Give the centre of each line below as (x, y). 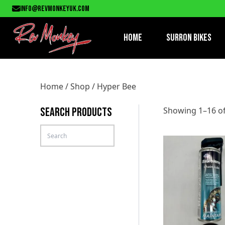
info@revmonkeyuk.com (55, 9)
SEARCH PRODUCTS (76, 112)
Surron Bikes (189, 38)
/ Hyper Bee (113, 86)
